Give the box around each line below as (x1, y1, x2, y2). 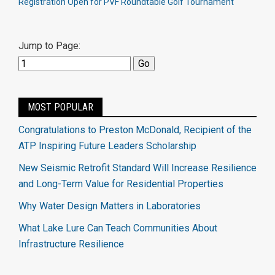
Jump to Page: (18, 40, 80, 52)
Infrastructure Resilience (18, 238, 124, 250)
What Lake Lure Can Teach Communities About (18, 222, 217, 234)
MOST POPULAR (28, 101, 93, 113)
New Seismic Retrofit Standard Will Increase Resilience (18, 162, 257, 174)
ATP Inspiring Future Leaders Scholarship (18, 140, 196, 152)
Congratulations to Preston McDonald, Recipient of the (18, 124, 252, 136)
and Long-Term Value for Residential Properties (18, 178, 223, 190)
